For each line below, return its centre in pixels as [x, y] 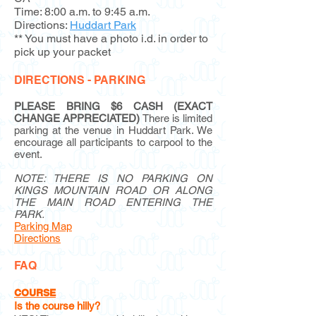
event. [28, 154]
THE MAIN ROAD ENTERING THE [113, 202]
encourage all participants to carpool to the [113, 142]
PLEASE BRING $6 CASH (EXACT [113, 106]
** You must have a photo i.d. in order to [111, 38]
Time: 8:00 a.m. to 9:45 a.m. [82, 12]
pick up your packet [62, 52]
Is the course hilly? [57, 306]
